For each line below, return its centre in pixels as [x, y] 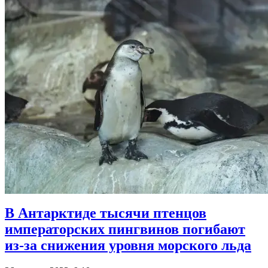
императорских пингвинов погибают [125, 229]
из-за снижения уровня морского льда [128, 246]
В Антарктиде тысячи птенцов [106, 213]
